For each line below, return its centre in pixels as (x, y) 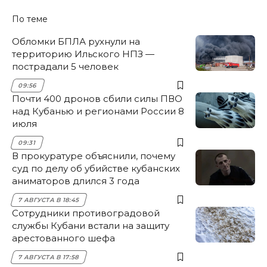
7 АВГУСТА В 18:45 (49, 200)
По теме (30, 19)
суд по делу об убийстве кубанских (96, 169)
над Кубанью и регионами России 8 (98, 111)
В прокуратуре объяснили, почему (94, 156)
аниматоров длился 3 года (76, 181)
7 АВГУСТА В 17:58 (49, 257)
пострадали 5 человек (65, 67)
